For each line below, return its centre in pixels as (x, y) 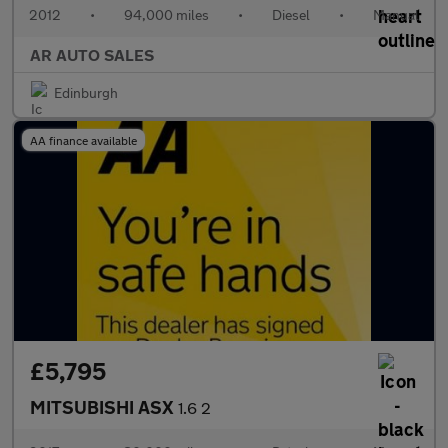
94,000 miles (166, 14)
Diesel (291, 14)
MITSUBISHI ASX (104, 407)
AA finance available (83, 140)
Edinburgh (86, 92)
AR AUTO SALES (92, 54)
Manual (396, 14)
